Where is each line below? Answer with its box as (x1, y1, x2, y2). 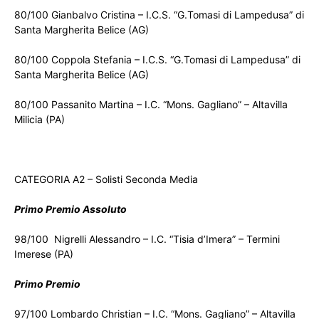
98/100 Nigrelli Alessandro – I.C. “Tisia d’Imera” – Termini (14, 233, 280, 246)
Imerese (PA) (14, 248, 73, 261)
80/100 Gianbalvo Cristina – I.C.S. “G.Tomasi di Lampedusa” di (14, 9, 304, 21)
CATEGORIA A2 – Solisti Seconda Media (14, 173, 198, 186)
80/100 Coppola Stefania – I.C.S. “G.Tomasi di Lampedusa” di (14, 53, 300, 66)
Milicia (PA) (14, 113, 65, 126)
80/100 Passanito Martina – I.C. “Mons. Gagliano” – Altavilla (14, 98, 288, 111)
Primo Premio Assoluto (14, 203, 127, 216)
